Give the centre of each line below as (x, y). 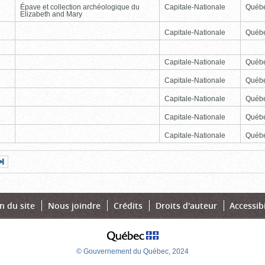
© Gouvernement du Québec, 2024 (132, 252)
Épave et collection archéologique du (80, 7)
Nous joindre (75, 206)
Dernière (48, 161)
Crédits (128, 206)
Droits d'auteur (186, 206)
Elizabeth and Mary (51, 14)
